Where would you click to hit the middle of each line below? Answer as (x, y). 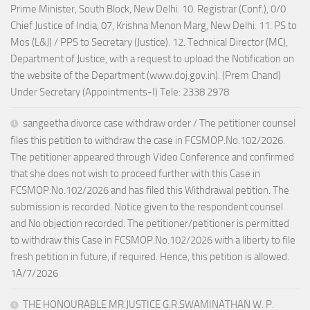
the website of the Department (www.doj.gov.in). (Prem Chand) (146, 76)
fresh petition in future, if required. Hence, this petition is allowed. (150, 257)
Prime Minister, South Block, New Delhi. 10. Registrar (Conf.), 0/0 (148, 9)
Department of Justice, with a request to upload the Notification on (152, 59)
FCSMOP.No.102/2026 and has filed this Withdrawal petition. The (150, 191)
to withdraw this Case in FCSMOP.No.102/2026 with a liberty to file (153, 240)
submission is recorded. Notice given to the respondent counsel (147, 207)
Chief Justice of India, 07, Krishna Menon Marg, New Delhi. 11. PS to (154, 26)
